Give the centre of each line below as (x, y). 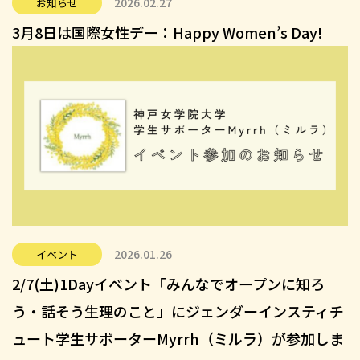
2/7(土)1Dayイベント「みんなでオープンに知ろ (168, 284)
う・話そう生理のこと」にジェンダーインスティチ (178, 311)
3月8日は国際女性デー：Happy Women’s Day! (168, 33)
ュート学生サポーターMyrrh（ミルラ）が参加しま (178, 339)
